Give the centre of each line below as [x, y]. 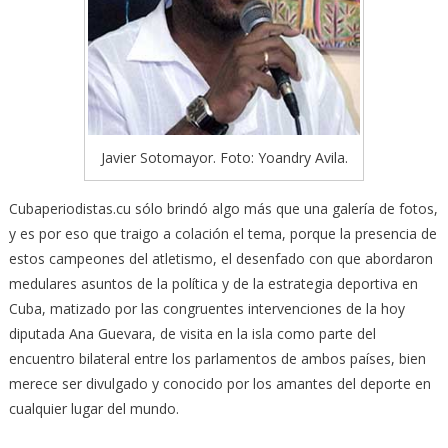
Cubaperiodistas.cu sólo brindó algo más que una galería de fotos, [223, 208]
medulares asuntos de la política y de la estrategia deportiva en [213, 283]
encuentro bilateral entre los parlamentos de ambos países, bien [217, 358]
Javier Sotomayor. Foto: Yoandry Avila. [224, 157]
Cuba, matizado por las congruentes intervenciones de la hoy [206, 308]
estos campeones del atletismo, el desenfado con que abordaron [220, 258]
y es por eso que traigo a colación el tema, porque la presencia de [222, 233]
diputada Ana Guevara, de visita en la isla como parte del [192, 333]
